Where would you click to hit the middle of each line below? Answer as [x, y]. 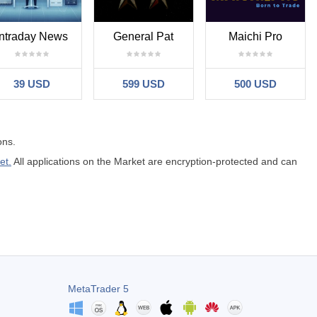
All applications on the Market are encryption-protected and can [154, 161]
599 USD [143, 83]
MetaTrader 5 [98, 288]
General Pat [144, 36]
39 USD [31, 83]
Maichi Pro [255, 36]
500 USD [255, 83]
